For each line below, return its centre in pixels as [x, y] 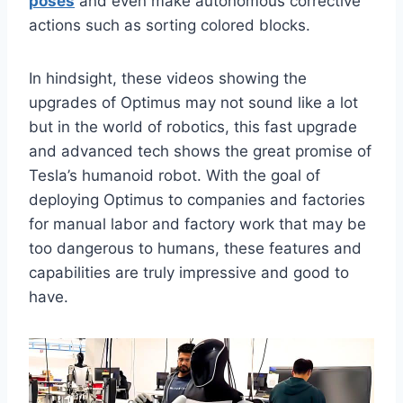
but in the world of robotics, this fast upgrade [193, 127]
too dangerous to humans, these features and [195, 249]
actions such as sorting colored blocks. [170, 26]
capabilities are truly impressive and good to [189, 273]
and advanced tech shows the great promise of [200, 152]
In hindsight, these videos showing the [168, 79]
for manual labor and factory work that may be [197, 224]
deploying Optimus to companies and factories [197, 200]
